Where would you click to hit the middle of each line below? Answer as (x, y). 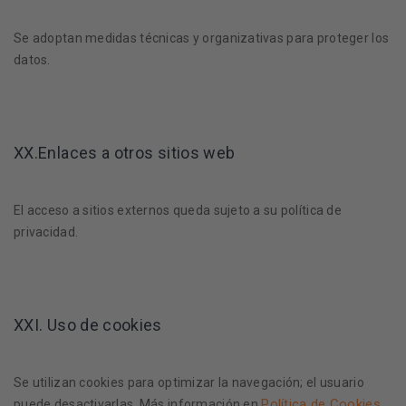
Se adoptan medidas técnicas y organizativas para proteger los (202, 38)
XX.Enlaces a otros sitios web (125, 153)
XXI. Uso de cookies (88, 325)
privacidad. (46, 232)
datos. (32, 60)
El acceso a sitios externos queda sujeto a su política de (178, 210)
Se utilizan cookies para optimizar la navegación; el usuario (189, 382)
